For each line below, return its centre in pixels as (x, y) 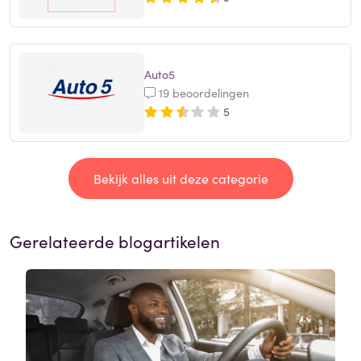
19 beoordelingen (202, 92)
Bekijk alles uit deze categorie (180, 178)
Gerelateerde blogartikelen (115, 241)
